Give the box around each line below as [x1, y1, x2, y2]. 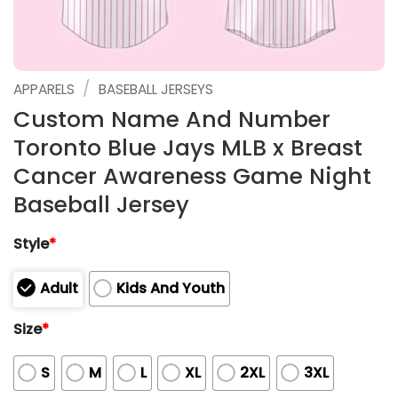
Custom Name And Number [13, 103, 330, 135]
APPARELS [13, 80, 75, 99]
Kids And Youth [115, 277, 225, 298]
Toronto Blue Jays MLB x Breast [13, 131, 362, 163]
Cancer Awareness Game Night [13, 160, 371, 192]
